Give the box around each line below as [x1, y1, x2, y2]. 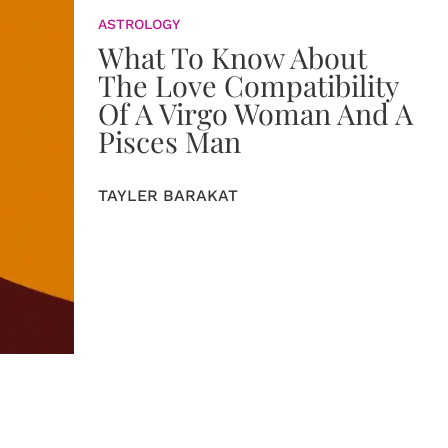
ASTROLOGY [98, 16, 180, 32]
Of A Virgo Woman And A [98, 94, 413, 132]
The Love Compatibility [98, 66, 399, 104]
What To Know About [98, 38, 367, 76]
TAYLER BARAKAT [98, 186, 238, 205]
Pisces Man [98, 122, 241, 160]
